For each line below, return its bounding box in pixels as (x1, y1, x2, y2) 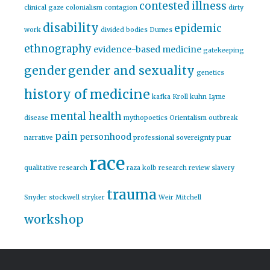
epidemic (174, 22, 222, 36)
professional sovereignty (133, 134, 215, 142)
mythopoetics (124, 114, 168, 122)
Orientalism (169, 114, 207, 122)
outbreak (209, 114, 238, 122)
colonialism (66, 4, 102, 12)
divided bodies (101, 26, 148, 34)
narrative (24, 134, 53, 142)
